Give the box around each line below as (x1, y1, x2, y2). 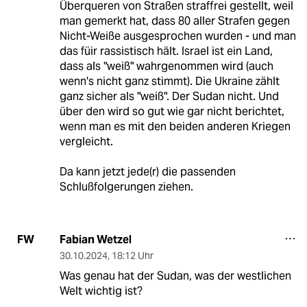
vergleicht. (59, 134, 113, 149)
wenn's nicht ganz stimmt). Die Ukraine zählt (59, 73, 280, 88)
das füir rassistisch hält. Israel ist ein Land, (59, 43, 273, 58)
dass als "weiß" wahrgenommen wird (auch (59, 58, 273, 73)
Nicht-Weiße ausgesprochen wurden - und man (59, 28, 296, 43)
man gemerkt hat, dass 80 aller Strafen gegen (59, 13, 290, 28)
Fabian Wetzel (59, 232, 132, 247)
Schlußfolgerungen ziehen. (59, 179, 193, 194)
